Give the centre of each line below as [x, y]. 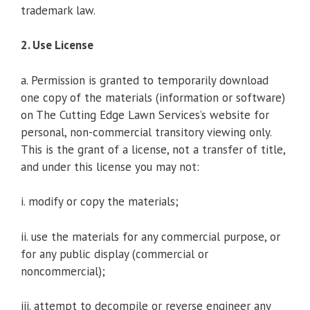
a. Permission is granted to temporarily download [145, 80]
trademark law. [58, 10]
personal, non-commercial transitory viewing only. [146, 132]
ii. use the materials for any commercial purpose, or [151, 236]
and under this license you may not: [110, 166]
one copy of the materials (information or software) [153, 97]
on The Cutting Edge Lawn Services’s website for [145, 115]
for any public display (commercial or [115, 254]
